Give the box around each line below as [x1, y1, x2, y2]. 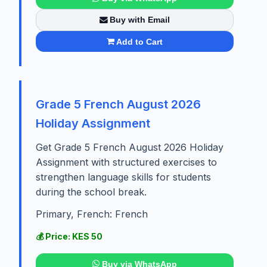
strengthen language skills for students [36, 171, 211, 184]
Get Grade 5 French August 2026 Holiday [36, 141, 223, 154]
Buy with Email [110, 15, 170, 25]
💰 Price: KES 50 [36, 231, 103, 242]
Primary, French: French [36, 208, 148, 221]
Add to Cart [116, 36, 163, 46]
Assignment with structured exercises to [36, 156, 217, 169]
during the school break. [36, 186, 147, 198]
